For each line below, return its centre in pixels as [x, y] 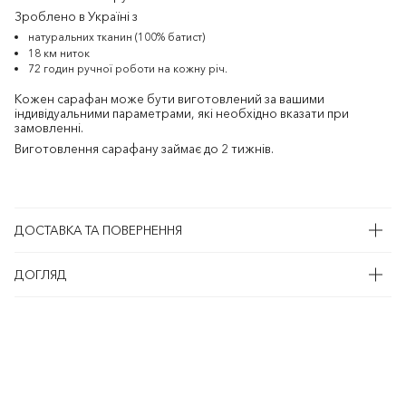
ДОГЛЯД [41, 274]
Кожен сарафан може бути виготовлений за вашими [169, 99]
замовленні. [49, 128]
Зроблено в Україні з [76, 16]
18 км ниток [59, 53]
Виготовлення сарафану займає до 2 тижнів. [144, 149]
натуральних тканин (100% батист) [117, 36]
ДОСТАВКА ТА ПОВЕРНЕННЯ [98, 230]
